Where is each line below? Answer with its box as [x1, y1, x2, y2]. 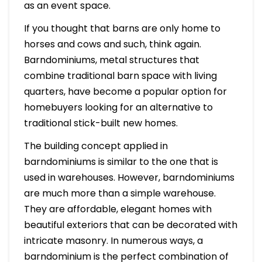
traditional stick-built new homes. [23, 116, 178, 130]
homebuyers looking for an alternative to [23, 101, 213, 115]
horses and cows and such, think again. [23, 37, 201, 51]
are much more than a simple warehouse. [23, 187, 216, 201]
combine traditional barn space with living [23, 69, 217, 83]
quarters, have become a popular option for [23, 85, 227, 99]
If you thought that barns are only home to [23, 22, 220, 36]
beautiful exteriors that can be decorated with [23, 218, 237, 232]
